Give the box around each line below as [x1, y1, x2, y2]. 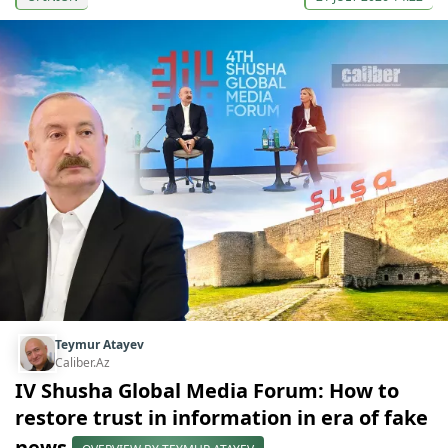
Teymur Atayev [55, 335, 144, 353]
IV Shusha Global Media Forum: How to [15, 376, 399, 404]
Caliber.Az [55, 353, 110, 371]
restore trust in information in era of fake [15, 403, 428, 431]
